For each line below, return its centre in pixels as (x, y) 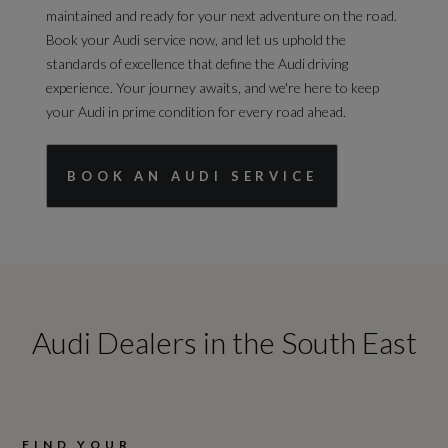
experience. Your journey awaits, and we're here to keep (213, 88)
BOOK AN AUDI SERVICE (192, 176)
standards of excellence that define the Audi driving (197, 64)
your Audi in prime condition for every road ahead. (196, 112)
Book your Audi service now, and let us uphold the (196, 40)
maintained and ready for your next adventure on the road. (222, 16)
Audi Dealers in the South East (224, 342)
